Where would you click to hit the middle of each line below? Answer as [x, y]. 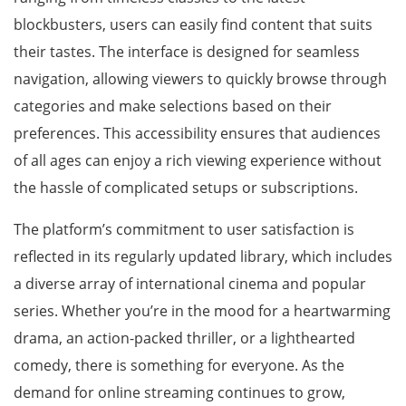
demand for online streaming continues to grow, [179, 392]
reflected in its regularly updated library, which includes [203, 256]
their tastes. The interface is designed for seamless [187, 52]
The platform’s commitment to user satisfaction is [184, 229]
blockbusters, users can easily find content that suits [193, 24]
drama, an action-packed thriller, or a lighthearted [184, 338]
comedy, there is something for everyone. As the [179, 365]
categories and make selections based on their [173, 106]
